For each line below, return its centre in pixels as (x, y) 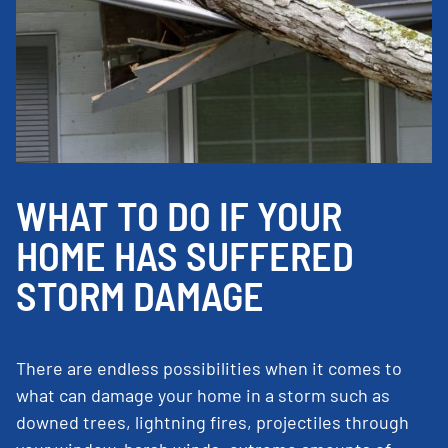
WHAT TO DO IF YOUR (179, 214)
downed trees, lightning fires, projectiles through (212, 421)
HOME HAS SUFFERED (185, 254)
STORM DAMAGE (140, 294)
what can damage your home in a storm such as (203, 394)
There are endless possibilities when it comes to (209, 367)
